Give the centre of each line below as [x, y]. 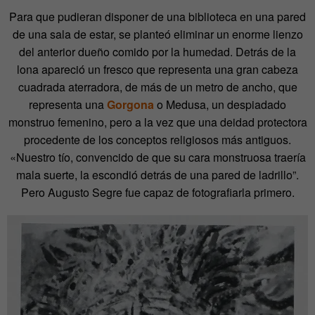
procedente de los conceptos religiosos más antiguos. [157, 139]
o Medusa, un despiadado [220, 104]
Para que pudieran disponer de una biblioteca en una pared [157, 16]
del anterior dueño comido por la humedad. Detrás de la [157, 51]
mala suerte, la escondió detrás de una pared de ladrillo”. [157, 174]
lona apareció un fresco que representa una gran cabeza [157, 69]
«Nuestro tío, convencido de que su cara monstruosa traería [157, 157]
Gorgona [130, 104]
